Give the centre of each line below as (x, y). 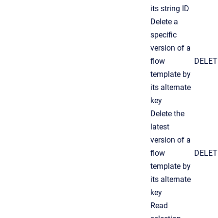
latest (160, 127)
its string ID (170, 9)
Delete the (167, 114)
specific (163, 35)
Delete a (164, 22)
